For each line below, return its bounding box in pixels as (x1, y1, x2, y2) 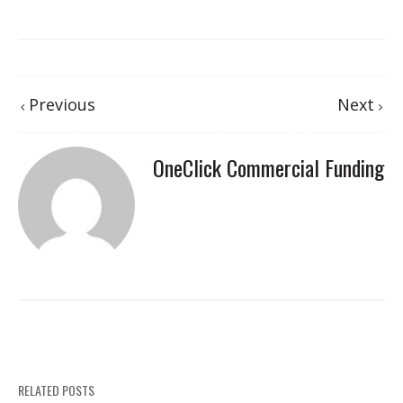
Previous (24, 93, 95, 115)
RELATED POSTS (18, 380, 94, 399)
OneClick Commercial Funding (153, 150, 384, 184)
